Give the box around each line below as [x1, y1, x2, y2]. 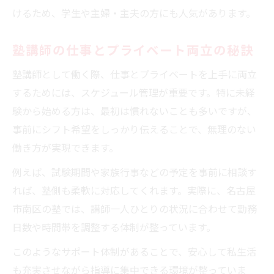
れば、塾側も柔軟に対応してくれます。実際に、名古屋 [12, 182, 256, 198]
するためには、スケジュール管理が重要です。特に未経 [12, 84, 255, 100]
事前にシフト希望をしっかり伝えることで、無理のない [12, 121, 256, 136]
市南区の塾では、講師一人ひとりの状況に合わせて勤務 [12, 201, 257, 216]
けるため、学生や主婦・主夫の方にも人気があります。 [12, 5, 256, 20]
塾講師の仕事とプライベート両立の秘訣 [12, 40, 254, 59]
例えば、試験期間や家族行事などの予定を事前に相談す [12, 164, 257, 179]
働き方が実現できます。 [12, 139, 119, 155]
